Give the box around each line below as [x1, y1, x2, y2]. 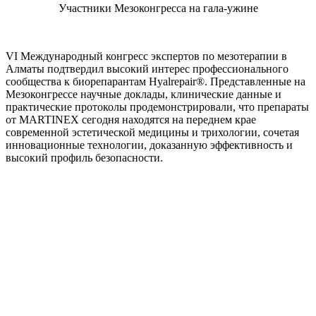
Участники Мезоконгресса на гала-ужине [58, 1, 258, 14]
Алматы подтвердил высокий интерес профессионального [6, 62, 288, 75]
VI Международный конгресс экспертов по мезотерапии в [6, 49, 287, 62]
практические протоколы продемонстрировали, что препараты [6, 100, 309, 113]
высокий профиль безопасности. [6, 151, 163, 164]
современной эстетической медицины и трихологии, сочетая [6, 126, 299, 138]
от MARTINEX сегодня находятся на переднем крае [6, 113, 256, 126]
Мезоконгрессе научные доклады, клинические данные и [6, 87, 281, 100]
